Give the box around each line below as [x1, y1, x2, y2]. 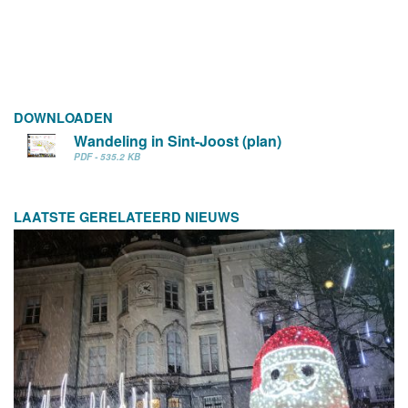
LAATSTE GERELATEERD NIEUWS [14, 208, 240, 226]
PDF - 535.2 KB [74, 150, 140, 163]
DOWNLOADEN [14, 108, 113, 127]
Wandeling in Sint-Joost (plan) [74, 130, 281, 151]
